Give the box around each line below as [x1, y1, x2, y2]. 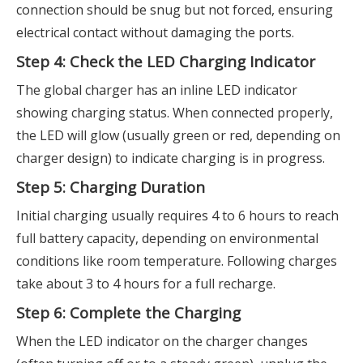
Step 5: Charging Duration [16, 177, 205, 197]
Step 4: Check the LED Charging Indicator [16, 51, 315, 71]
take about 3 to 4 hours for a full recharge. [16, 275, 275, 293]
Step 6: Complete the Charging [16, 302, 241, 322]
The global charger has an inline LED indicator [16, 81, 297, 99]
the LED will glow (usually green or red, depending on [16, 126, 340, 144]
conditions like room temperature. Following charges [16, 252, 337, 270]
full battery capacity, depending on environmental [16, 229, 318, 247]
